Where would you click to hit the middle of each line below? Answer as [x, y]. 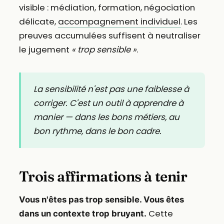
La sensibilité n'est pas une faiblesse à [111, 89]
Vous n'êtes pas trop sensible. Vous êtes [101, 199]
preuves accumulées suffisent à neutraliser [109, 36]
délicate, [38, 22]
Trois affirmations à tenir [103, 176]
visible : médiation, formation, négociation [107, 8]
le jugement [45, 50]
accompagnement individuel [119, 22]
